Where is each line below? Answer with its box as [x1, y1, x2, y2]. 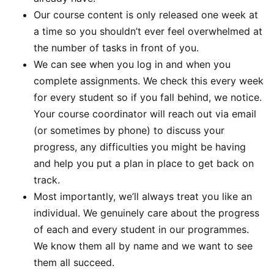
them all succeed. [34, 256, 114, 269]
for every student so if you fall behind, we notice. [34, 91, 262, 104]
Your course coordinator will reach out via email [34, 108, 256, 120]
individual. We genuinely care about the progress [34, 207, 259, 220]
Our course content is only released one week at [34, 9, 258, 21]
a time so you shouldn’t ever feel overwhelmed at [34, 25, 262, 38]
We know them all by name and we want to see [34, 240, 253, 253]
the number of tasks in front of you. [34, 42, 199, 54]
